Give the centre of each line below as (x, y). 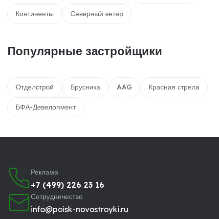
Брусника (85, 87)
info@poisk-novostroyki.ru (80, 209)
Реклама (44, 172)
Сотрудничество (57, 196)
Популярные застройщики (85, 51)
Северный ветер (97, 13)
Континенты (35, 13)
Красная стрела (174, 87)
